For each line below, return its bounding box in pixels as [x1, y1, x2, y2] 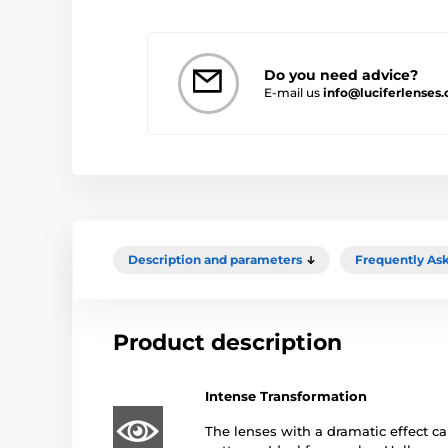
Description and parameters [128, 251, 302, 267]
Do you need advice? [264, 65, 418, 84]
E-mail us [264, 84, 323, 100]
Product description [113, 328, 342, 356]
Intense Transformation [205, 387, 367, 404]
